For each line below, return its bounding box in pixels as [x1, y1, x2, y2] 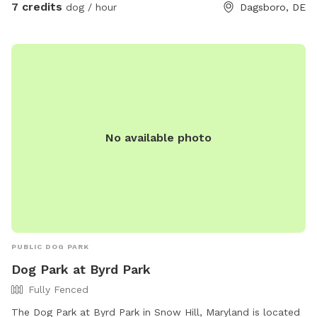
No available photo [105, 131, 212, 145]
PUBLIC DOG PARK [11, 242, 89, 250]
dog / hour [62, 1, 117, 13]
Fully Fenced [28, 283, 88, 295]
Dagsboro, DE [240, 1, 306, 13]
